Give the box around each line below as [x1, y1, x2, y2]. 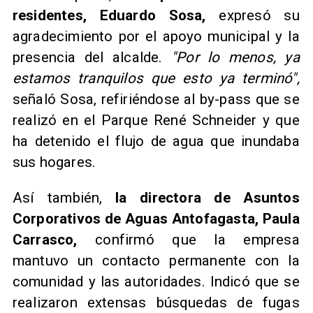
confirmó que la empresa [95, 231, 300, 249]
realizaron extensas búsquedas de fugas [12, 294, 300, 312]
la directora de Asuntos [115, 189, 300, 207]
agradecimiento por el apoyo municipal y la [12, 28, 300, 45]
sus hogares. [12, 154, 96, 171]
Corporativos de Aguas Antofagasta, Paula [12, 210, 300, 228]
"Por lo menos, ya [170, 49, 300, 66]
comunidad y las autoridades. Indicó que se [12, 273, 300, 291]
